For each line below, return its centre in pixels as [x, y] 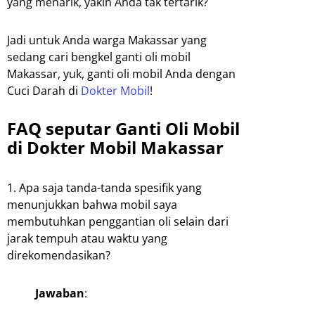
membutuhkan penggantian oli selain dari [118, 222]
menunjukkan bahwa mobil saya [92, 205]
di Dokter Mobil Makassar [115, 148]
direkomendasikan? [59, 256]
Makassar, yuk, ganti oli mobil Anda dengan [121, 74]
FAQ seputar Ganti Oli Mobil [123, 129]
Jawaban [60, 294]
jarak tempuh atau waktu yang [87, 239]
